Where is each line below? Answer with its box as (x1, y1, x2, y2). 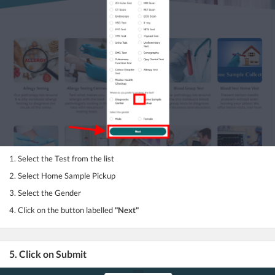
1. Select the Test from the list (9, 153, 114, 163)
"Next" (115, 205, 139, 215)
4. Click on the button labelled (9, 205, 115, 215)
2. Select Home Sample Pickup (9, 171, 115, 180)
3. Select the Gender (9, 188, 81, 198)
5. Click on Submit (9, 248, 88, 260)
